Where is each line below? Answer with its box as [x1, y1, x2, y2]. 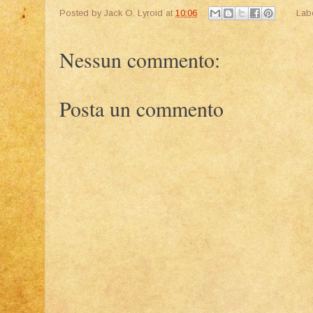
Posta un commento [59, 94, 224, 123]
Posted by [59, 7, 104, 18]
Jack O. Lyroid [104, 7, 163, 18]
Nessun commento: [59, 45, 220, 74]
